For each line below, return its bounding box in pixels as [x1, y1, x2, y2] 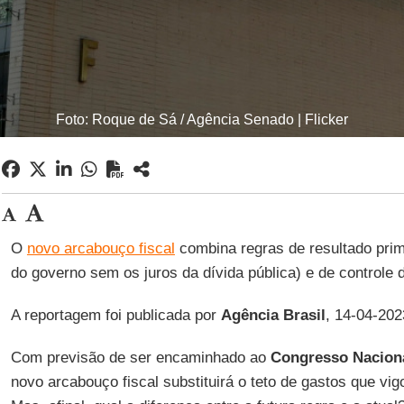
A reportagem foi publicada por [10, 307, 221, 324]
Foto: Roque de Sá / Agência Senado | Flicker [56, 112, 348, 127]
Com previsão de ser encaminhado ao [10, 349, 271, 366]
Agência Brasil [220, 307, 326, 324]
